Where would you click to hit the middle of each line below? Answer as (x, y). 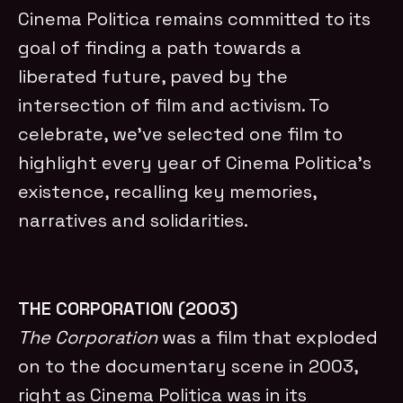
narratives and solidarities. (134, 220)
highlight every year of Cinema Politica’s (195, 162)
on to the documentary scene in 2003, (188, 366)
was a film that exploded (268, 337)
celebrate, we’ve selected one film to (181, 134)
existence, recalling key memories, (168, 191)
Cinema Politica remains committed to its (195, 18)
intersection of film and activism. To (174, 105)
